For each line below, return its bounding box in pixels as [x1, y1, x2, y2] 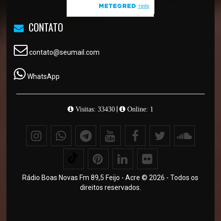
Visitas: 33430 [73, 106, 115, 113]
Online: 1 [125, 106, 153, 113]
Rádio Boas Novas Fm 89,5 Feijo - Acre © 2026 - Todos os [22, 174, 199, 182]
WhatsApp [27, 73, 60, 81]
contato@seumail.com [28, 48, 100, 57]
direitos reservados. [79, 184, 141, 192]
